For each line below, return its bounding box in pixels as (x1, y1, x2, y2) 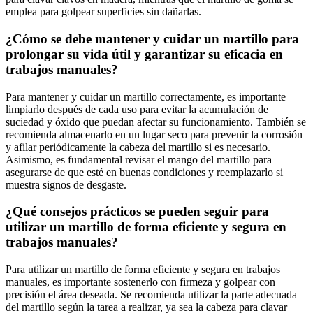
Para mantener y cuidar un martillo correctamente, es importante (6, 90, 286, 103)
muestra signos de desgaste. (6, 178, 126, 191)
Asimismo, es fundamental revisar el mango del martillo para (6, 153, 272, 166)
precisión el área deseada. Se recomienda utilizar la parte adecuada (6, 289, 297, 301)
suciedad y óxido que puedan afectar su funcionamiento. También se (6, 115, 306, 128)
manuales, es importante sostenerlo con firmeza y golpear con (6, 276, 275, 289)
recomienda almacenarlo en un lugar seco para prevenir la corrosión (6, 128, 303, 140)
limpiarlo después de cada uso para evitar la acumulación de (6, 103, 268, 115)
